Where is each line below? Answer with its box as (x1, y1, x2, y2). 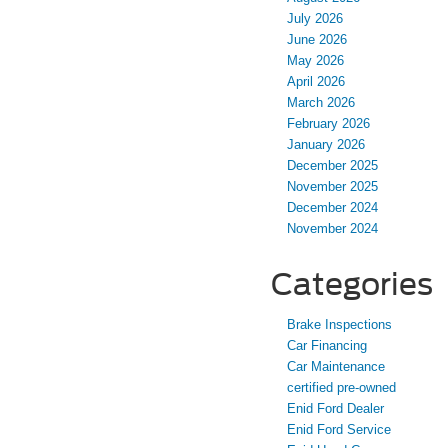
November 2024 (287, 221, 378, 237)
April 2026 (287, 74, 345, 90)
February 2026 (287, 116, 370, 132)
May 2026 (287, 53, 344, 69)
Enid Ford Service (287, 422, 391, 438)
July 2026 (287, 11, 343, 27)
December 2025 (287, 158, 378, 174)
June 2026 (287, 32, 347, 48)
